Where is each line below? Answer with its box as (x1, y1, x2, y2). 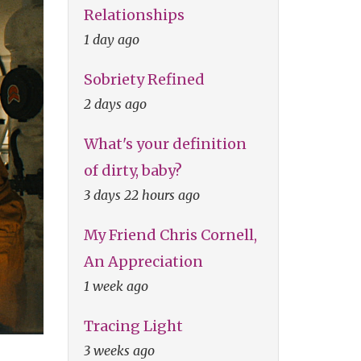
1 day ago (83, 31, 139, 48)
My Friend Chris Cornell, (83, 225, 257, 244)
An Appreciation (83, 251, 203, 271)
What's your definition (83, 134, 247, 153)
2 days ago (83, 95, 147, 112)
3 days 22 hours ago (83, 186, 200, 203)
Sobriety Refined (83, 69, 205, 89)
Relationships (83, 5, 185, 24)
